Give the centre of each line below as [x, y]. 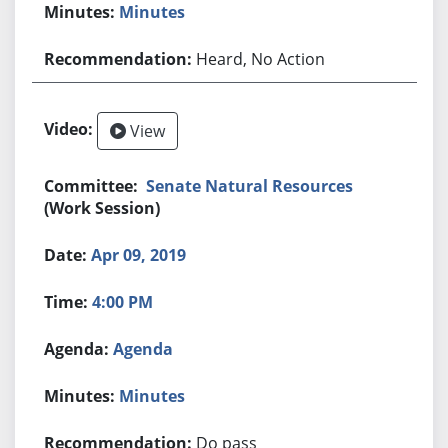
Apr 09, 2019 [139, 254]
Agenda [143, 348]
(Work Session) [102, 207]
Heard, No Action [261, 58]
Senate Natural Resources [250, 185]
